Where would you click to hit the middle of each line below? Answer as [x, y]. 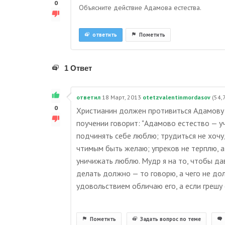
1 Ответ [78, 68]
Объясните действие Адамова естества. [140, 8]
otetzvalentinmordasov [177, 97]
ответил [88, 97]
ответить [105, 35]
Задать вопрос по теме [171, 219]
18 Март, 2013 [122, 97]
